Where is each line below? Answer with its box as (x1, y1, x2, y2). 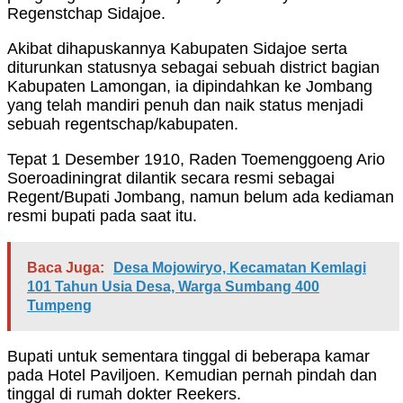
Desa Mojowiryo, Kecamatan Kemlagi (113, 260, 366, 276)
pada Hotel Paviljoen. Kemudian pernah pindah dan (7, 366, 377, 385)
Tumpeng (27, 298, 92, 314)
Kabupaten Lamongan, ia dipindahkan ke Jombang (7, 77, 372, 96)
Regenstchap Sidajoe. (7, 4, 166, 23)
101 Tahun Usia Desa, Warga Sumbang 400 (27, 279, 319, 295)
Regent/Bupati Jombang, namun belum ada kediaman (7, 188, 394, 207)
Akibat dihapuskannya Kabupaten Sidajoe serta (7, 40, 347, 58)
